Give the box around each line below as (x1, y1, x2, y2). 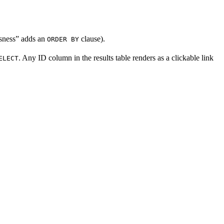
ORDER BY (47, 35, 79, 43)
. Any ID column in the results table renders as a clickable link (18, 53, 213, 62)
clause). (79, 34, 105, 43)
